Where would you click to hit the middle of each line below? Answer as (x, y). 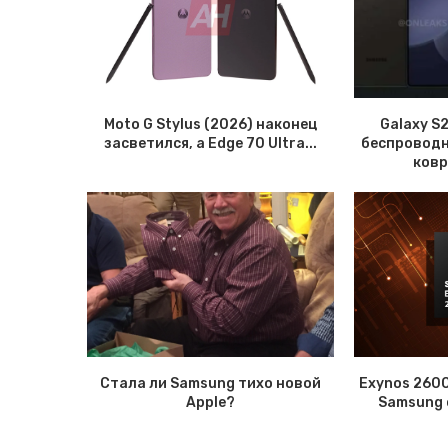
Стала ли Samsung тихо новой (210, 383)
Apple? (210, 402)
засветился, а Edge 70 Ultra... (210, 144)
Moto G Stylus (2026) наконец (210, 125)
